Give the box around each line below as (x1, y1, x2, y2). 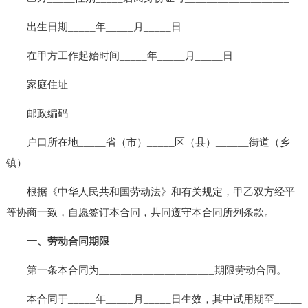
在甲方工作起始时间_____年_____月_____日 (5, 49, 233, 61)
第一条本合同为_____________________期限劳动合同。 (5, 264, 287, 276)
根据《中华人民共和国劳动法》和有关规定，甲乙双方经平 (5, 186, 295, 197)
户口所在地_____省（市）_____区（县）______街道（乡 (5, 136, 290, 148)
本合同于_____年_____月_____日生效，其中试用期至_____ (5, 293, 302, 305)
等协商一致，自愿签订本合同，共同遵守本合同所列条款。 (5, 206, 274, 218)
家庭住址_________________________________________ (5, 78, 294, 90)
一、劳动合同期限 (5, 235, 109, 247)
